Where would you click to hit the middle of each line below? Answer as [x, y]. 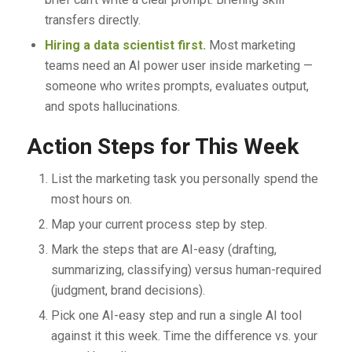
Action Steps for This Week [162, 146]
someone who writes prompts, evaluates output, [176, 86]
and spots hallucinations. [112, 106]
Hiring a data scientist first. [125, 45]
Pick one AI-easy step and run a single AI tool [176, 315]
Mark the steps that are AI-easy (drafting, [163, 249]
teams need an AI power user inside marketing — [178, 65]
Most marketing [250, 45]
